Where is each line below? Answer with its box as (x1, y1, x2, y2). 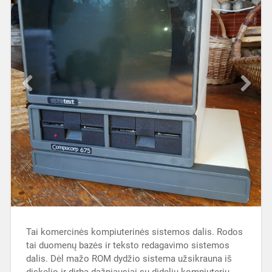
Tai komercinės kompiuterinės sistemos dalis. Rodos (25, 226, 243, 237)
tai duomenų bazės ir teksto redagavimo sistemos (25, 239, 229, 251)
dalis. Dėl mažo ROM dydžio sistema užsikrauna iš (25, 253, 232, 264)
